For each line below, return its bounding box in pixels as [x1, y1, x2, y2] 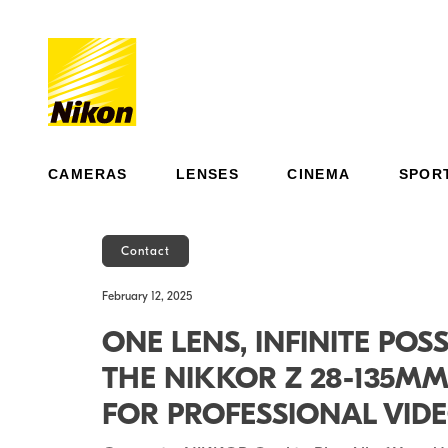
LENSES [175, 166, 240, 182]
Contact [120, 244, 170, 258]
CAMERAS [48, 166, 128, 182]
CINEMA [287, 166, 351, 182]
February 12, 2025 [101, 289, 192, 303]
